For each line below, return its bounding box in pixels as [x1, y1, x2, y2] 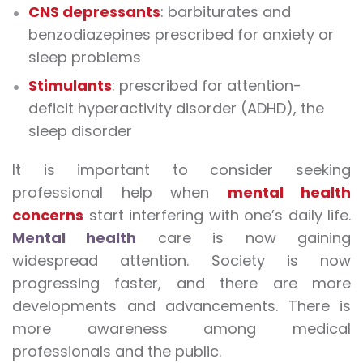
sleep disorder [28, 120, 136, 141]
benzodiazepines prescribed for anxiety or [28, 23, 334, 45]
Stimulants [28, 75, 112, 96]
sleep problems [28, 46, 145, 67]
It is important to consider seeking [12, 159, 351, 180]
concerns [12, 204, 83, 225]
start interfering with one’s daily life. [83, 204, 351, 225]
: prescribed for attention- [112, 75, 301, 96]
